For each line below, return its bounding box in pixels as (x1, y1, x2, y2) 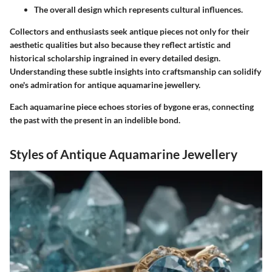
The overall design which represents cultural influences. (34, 4, 243, 15)
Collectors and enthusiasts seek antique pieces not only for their (10, 26, 250, 37)
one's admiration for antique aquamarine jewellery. (10, 80, 200, 90)
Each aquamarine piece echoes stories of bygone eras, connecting (10, 101, 254, 112)
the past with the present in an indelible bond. (10, 115, 180, 126)
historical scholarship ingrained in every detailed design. (10, 53, 220, 64)
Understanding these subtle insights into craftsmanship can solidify (10, 66, 261, 77)
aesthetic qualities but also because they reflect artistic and (10, 39, 231, 50)
